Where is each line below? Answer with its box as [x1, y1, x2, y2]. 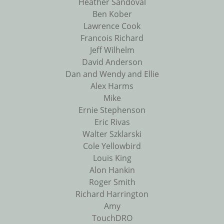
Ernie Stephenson [78, 104, 145, 116]
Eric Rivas [94, 116, 130, 128]
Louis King [92, 152, 131, 164]
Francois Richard [80, 32, 143, 44]
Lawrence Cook [83, 20, 140, 32]
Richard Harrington [75, 188, 148, 200]
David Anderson [81, 56, 142, 68]
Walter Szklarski [82, 128, 141, 140]
